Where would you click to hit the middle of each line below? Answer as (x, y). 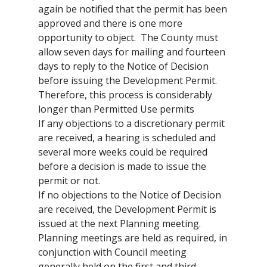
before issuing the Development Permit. (128, 81)
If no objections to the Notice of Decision (130, 195)
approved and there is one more (110, 24)
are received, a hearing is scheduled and (127, 138)
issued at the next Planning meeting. (119, 224)
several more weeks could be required (123, 152)
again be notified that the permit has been (133, 9)
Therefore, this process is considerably (125, 95)
